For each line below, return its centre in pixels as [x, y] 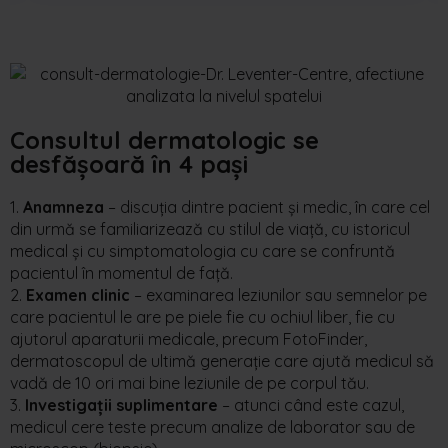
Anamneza [63, 206]
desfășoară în [94, 163]
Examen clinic [78, 294]
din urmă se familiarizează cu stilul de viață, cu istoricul [210, 228]
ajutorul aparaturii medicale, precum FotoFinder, [188, 338]
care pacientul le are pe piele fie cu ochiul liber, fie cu [202, 316]
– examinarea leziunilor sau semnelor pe [278, 294]
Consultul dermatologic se [164, 139]
